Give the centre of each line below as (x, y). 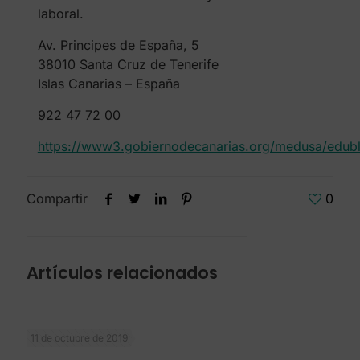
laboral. (60, 14)
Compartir (57, 199)
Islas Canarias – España (108, 84)
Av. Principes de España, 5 (118, 45)
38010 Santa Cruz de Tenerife (128, 65)
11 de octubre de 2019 (79, 338)
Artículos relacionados (122, 273)
